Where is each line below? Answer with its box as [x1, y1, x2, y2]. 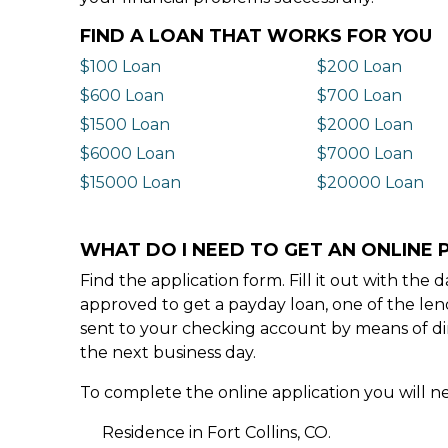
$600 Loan [80, 85, 164, 105]
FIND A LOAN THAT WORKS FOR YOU [80, 24, 432, 47]
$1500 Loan [80, 114, 170, 134]
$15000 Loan [80, 172, 181, 192]
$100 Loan [80, 56, 161, 76]
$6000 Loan [80, 143, 175, 163]
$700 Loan [316, 85, 402, 105]
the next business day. [80, 342, 256, 362]
